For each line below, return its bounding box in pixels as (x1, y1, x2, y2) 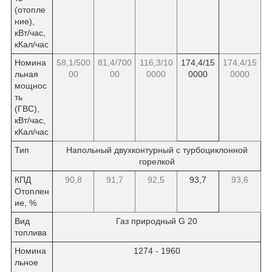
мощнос (15, 80, 47, 90)
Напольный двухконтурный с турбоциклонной (66, 144, 248, 155)
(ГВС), (15, 103, 39, 114)
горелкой (138, 156, 175, 166)
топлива (15, 227, 47, 237)
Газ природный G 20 (116, 216, 197, 226)
